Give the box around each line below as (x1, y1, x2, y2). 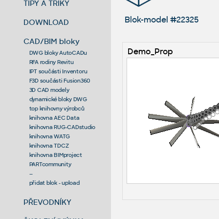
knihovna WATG (29, 132, 70, 140)
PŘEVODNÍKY (23, 197, 72, 207)
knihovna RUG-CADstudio (29, 123, 96, 131)
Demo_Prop (127, 46, 173, 57)
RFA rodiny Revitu (29, 58, 74, 66)
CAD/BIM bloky (23, 36, 80, 46)
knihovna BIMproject (29, 151, 82, 158)
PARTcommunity (29, 160, 71, 168)
